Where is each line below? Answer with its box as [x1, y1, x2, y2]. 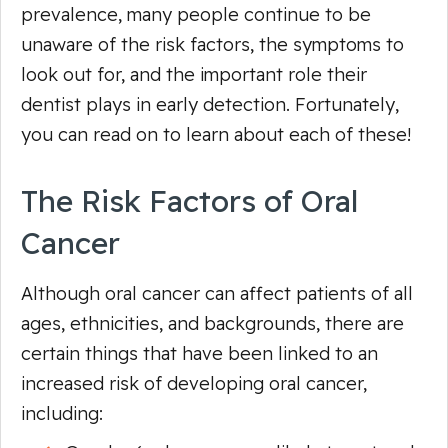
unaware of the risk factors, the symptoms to [21, 32, 404, 56]
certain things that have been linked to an [21, 341, 378, 365]
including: [21, 401, 103, 425]
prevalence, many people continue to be [21, 2, 371, 26]
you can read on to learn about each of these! [21, 122, 411, 146]
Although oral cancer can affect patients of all [21, 281, 413, 305]
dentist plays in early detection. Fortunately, [21, 92, 399, 116]
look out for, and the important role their [21, 62, 367, 86]
